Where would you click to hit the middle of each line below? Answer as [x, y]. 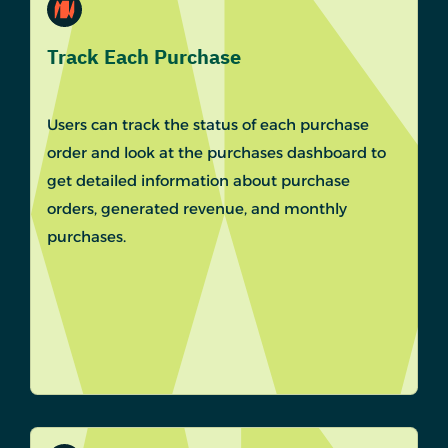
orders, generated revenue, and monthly [197, 209]
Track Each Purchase [144, 57]
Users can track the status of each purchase [208, 125]
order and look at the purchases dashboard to [216, 153]
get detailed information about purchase [198, 181]
